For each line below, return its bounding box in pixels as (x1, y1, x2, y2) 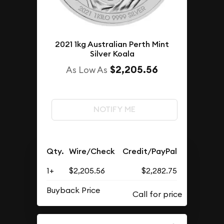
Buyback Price (46, 184, 100, 195)
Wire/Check (69, 145, 115, 156)
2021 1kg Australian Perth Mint (55, 39, 169, 49)
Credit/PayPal (122, 145, 177, 156)
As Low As (66, 64, 107, 75)
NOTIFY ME (93, 104, 135, 115)
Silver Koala (89, 48, 134, 59)
